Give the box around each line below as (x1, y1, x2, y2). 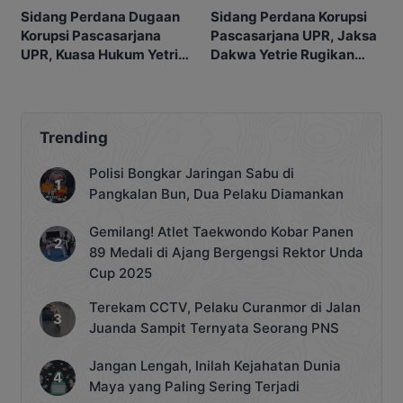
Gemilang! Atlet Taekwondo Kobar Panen (89, 223, 354, 241)
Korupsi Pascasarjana (21, 27, 161, 45)
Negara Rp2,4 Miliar (210, 64, 340, 82)
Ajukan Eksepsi (21, 65, 120, 83)
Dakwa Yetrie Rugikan (210, 45, 354, 63)
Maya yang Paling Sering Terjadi (89, 378, 300, 396)
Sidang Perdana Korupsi (210, 7, 367, 25)
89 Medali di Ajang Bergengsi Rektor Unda (89, 244, 363, 262)
